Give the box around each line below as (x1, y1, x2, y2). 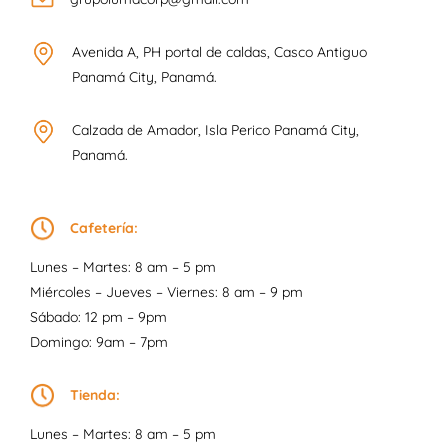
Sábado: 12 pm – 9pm (29, 307, 167, 326)
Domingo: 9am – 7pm (29, 332, 168, 351)
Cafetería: (69, 218, 138, 237)
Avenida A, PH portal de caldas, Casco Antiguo (71, 42, 367, 61)
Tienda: (69, 385, 120, 404)
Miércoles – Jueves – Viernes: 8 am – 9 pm (29, 282, 303, 301)
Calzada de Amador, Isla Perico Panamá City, (71, 120, 359, 139)
